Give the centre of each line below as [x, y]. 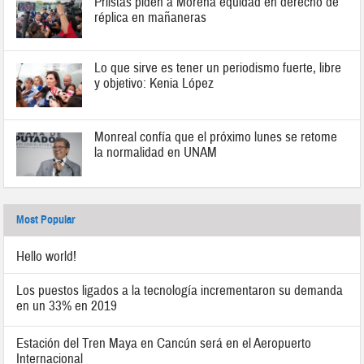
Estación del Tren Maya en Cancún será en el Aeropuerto [164, 343]
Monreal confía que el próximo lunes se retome [216, 136]
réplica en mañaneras [151, 18]
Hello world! [47, 256]
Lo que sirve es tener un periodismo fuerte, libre [218, 67]
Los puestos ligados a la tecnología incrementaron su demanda [180, 290]
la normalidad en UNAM [156, 152]
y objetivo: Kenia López [154, 83]
